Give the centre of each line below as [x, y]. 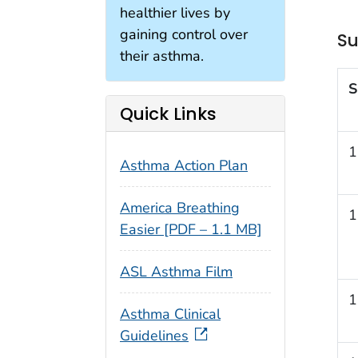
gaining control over [184, 35]
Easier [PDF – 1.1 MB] [191, 229]
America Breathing [180, 207]
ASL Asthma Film [176, 271]
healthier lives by [175, 13]
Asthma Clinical [170, 314]
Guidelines [154, 336]
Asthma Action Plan [184, 166]
